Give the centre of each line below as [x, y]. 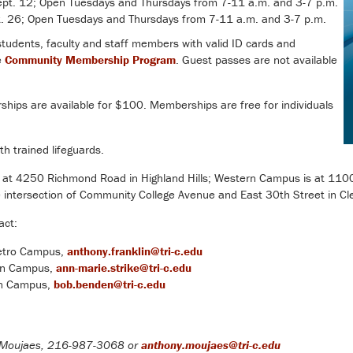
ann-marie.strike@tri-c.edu [123, 267]
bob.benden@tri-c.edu [109, 284]
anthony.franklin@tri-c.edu [134, 251]
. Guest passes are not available [256, 59]
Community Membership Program [90, 59]
